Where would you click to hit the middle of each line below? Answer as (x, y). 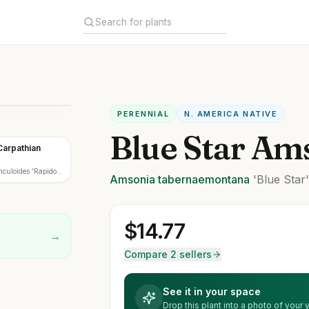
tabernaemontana (203, 179)
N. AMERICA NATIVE (231, 114)
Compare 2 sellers (168, 254)
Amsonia (133, 179)
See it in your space (212, 291)
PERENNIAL (143, 114)
